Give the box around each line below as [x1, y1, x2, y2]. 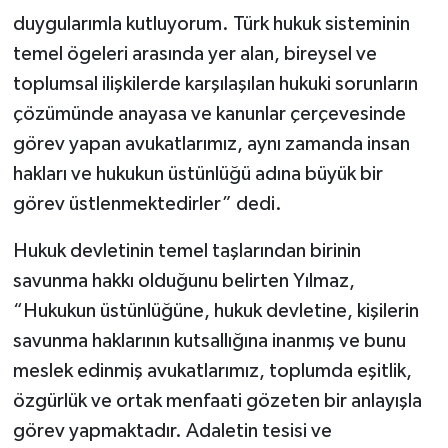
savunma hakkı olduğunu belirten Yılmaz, [12, 271, 355, 292]
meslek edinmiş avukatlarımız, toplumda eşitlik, [12, 361, 412, 382]
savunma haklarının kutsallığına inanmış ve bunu [12, 331, 406, 352]
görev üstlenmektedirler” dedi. [12, 194, 282, 215]
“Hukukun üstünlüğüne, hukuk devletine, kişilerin [12, 301, 419, 322]
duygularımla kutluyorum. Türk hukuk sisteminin [12, 14, 410, 35]
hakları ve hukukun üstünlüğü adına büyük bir [12, 164, 383, 185]
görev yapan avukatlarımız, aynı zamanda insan [12, 134, 410, 155]
